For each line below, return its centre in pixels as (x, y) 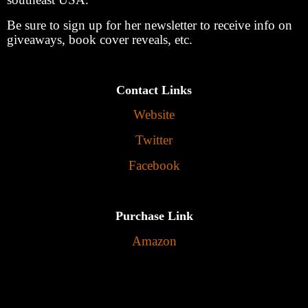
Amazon (154, 241)
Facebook (154, 166)
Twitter (154, 140)
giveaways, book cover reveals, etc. (100, 39)
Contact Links (154, 90)
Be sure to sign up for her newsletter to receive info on (150, 25)
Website (154, 115)
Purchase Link (154, 216)
